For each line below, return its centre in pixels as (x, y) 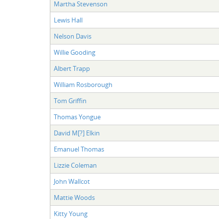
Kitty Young (70, 213)
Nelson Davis (72, 36)
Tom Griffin (70, 100)
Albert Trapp (72, 68)
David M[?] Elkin (77, 133)
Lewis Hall (68, 20)
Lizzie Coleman (75, 165)
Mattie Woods (74, 197)
